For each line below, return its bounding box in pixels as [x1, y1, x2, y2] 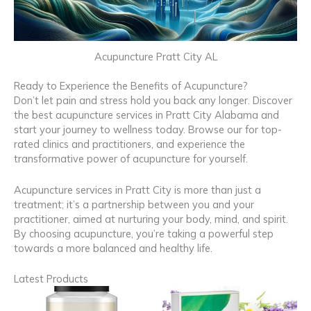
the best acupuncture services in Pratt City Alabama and [14, 108, 279, 122]
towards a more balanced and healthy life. [14, 241, 212, 255]
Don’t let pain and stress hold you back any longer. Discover [14, 94, 292, 108]
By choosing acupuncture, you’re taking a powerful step [14, 226, 274, 240]
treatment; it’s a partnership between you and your [14, 197, 254, 211]
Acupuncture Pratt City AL [94, 49, 217, 63]
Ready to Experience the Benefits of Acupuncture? [14, 79, 248, 93]
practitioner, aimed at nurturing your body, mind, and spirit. [14, 212, 288, 226]
